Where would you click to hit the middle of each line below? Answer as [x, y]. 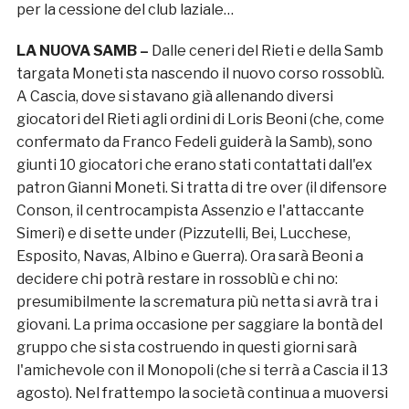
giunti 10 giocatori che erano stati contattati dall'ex [194, 165]
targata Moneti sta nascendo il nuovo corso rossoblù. [200, 74]
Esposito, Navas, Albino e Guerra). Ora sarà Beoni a [189, 257]
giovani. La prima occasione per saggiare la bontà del [199, 325]
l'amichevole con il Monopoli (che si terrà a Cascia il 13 [202, 371]
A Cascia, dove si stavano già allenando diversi [174, 97]
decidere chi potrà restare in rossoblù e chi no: [177, 279]
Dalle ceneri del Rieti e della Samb [267, 51]
